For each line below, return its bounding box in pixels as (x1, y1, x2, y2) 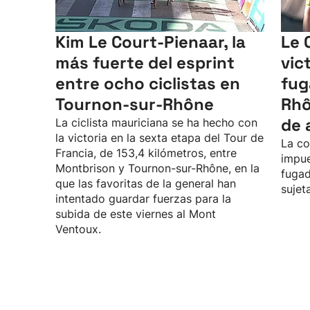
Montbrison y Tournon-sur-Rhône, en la (55, 161, 259, 175)
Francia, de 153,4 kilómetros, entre (55, 146, 237, 160)
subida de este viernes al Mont (55, 207, 216, 221)
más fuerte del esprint (55, 52, 235, 73)
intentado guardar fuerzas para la (55, 192, 231, 206)
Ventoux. (55, 222, 101, 236)
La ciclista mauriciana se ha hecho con (55, 116, 257, 129)
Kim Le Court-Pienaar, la (55, 31, 246, 53)
